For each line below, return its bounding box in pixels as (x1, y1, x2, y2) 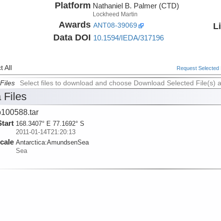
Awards (58, 19, 91, 30)
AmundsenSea (46, 139, 89, 147)
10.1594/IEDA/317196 (93, 33, 164, 42)
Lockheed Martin (92, 10, 138, 18)
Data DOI (53, 32, 91, 42)
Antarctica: (15, 139, 47, 147)
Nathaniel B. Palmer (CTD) (92, 1, 179, 10)
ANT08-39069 (93, 21, 137, 29)
